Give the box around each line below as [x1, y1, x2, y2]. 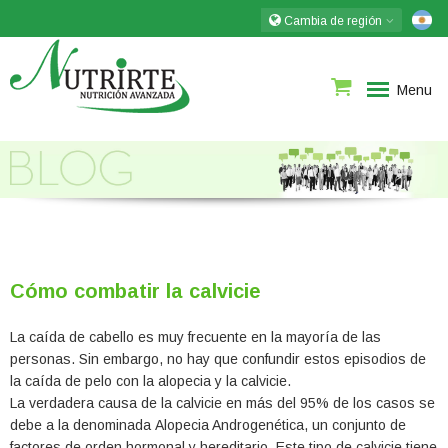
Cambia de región [281, 14, 385, 28]
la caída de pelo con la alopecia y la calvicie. [10, 373, 291, 390]
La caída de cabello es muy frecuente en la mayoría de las [10, 329, 381, 346]
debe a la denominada [10, 417, 155, 434]
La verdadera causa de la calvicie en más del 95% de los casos [10, 395, 415, 412]
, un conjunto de [304, 417, 406, 434]
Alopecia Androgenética [155, 417, 304, 434]
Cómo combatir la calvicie [10, 280, 261, 303]
